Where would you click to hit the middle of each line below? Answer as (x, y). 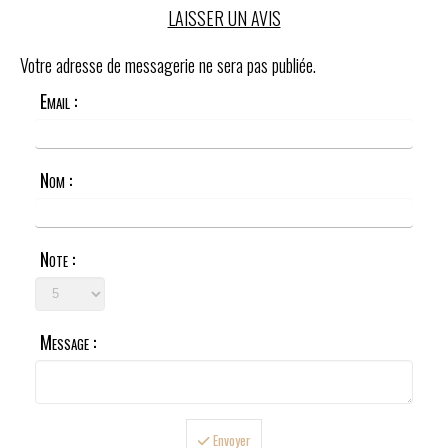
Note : (57, 258)
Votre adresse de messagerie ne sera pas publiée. (168, 64)
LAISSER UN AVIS (224, 17)
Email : (58, 100)
